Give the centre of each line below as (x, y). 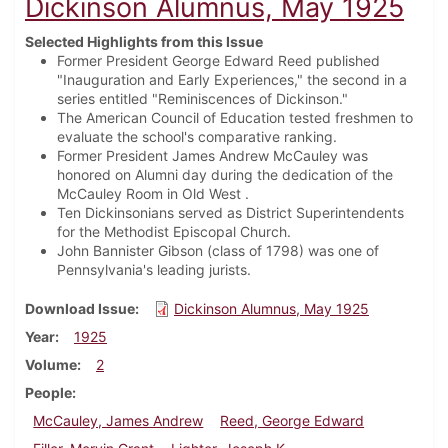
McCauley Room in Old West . (153, 194)
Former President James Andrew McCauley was (212, 156)
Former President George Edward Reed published (218, 61)
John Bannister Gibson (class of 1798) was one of (218, 251)
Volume (51, 365)
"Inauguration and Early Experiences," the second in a (232, 80)
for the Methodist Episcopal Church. (174, 232)
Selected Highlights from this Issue (144, 42)
